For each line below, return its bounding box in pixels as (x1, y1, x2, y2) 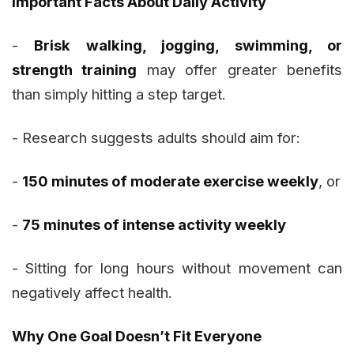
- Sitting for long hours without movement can (12, 259, 342, 277)
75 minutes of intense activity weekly (22, 216, 286, 234)
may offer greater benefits (137, 61, 343, 79)
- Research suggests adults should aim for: (12, 129, 300, 147)
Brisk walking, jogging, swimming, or (34, 36, 343, 55)
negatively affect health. (12, 284, 172, 302)
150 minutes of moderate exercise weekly (22, 172, 318, 190)
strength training (12, 61, 137, 79)
